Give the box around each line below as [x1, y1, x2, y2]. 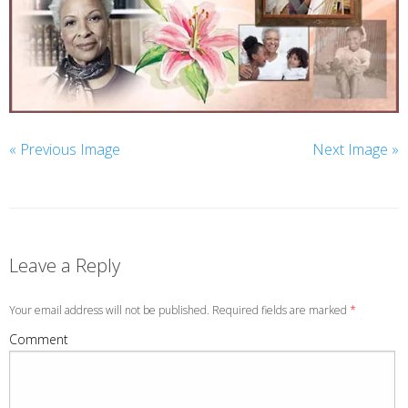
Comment [9, 330, 68, 348]
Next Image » [312, 138, 399, 159]
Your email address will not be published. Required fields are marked [9, 301, 350, 318]
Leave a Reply [9, 252, 120, 278]
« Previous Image [9, 138, 120, 159]
